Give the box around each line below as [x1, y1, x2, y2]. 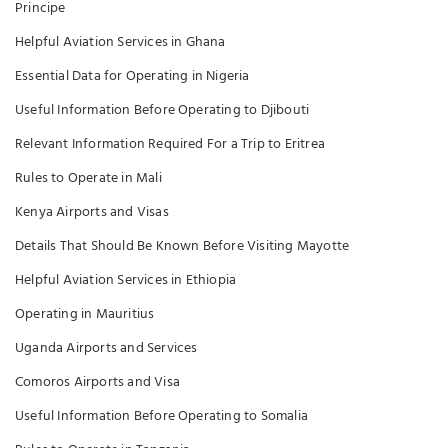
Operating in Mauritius [15, 303, 155, 326]
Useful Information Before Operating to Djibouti [15, 99, 310, 122]
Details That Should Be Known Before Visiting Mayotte [15, 235, 350, 258]
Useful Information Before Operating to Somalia [15, 405, 309, 428]
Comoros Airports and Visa [15, 371, 180, 394]
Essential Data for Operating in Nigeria [15, 65, 250, 88]
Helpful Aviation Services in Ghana [15, 31, 226, 54]
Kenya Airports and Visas [15, 201, 169, 224]
